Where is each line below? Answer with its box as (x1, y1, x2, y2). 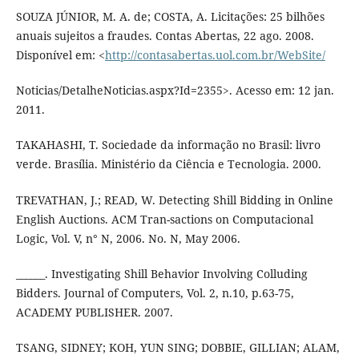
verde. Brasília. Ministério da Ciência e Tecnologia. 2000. (15, 156, 321, 172)
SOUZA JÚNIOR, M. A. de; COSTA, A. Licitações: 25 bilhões (15, 9, 325, 25)
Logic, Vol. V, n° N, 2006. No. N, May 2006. (15, 230, 240, 246)
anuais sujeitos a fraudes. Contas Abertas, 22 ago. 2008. (15, 28, 314, 44)
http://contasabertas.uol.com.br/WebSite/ (104, 47, 325, 63)
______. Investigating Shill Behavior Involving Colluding (15, 265, 308, 281)
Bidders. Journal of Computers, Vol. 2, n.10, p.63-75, (15, 284, 294, 301)
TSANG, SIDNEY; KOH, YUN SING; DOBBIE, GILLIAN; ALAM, (15, 339, 340, 355)
